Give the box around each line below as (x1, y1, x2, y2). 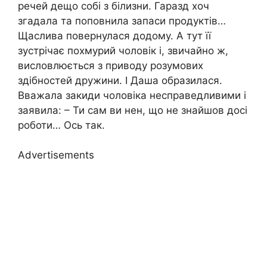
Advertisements (18, 149, 94, 162)
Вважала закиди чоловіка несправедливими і (18, 89, 246, 101)
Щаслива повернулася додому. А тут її (18, 29, 211, 42)
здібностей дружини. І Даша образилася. (18, 74, 222, 86)
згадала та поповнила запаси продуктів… (18, 14, 226, 27)
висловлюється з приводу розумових (18, 59, 203, 72)
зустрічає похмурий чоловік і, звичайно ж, (18, 44, 228, 57)
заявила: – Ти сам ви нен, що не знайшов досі (18, 104, 247, 116)
